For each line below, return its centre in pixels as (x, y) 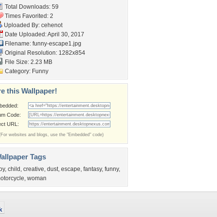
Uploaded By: (22, 25)
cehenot (52, 25)
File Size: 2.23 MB (28, 62)
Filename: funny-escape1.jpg (42, 44)
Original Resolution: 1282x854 (44, 53)
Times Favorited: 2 (28, 16)
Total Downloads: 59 (31, 7)
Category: (18, 71)
